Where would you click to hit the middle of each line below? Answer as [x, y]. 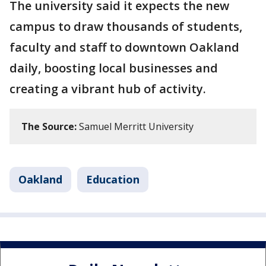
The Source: [49, 126]
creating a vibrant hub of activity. [108, 89]
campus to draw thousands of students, [126, 26]
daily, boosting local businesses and [114, 68]
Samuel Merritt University [135, 126]
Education [113, 179]
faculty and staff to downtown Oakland [124, 47]
